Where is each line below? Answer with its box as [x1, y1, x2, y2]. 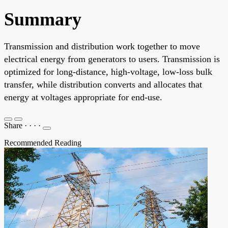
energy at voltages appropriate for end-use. [4, 92, 162, 102]
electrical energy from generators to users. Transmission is [4, 53, 220, 64]
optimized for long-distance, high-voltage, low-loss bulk [4, 66, 212, 77]
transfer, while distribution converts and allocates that [4, 79, 202, 90]
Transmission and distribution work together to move [4, 41, 200, 51]
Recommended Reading [4, 138, 81, 147]
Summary [4, 9, 81, 30]
